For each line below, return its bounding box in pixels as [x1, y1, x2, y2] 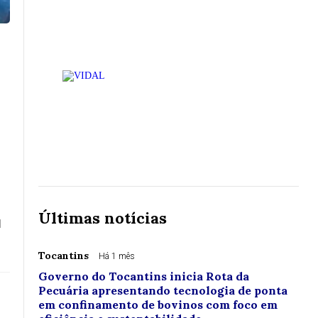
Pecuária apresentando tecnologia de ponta [38, 283, 287, 298]
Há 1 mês [99, 251, 135, 262]
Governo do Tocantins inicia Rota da [38, 269, 249, 284]
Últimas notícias [38, 208, 167, 229]
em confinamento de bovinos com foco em [38, 297, 278, 312]
